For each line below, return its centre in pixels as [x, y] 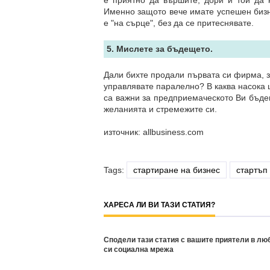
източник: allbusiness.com [154, 132]
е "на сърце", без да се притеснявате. [179, 23]
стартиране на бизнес [177, 170]
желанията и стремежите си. [160, 109]
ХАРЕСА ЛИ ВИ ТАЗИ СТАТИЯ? [159, 205]
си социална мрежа [139, 250]
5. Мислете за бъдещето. [160, 49]
